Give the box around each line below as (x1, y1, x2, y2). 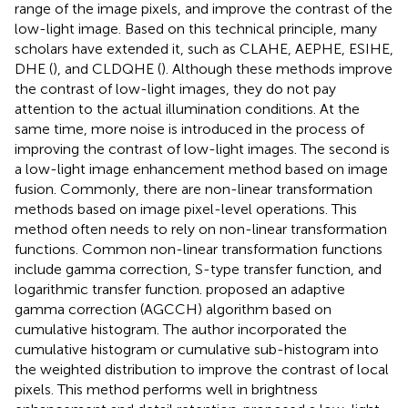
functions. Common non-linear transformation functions (15, 240, 382, 258)
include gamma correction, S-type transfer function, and (15, 260, 382, 278)
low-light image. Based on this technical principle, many (15, 19, 377, 37)
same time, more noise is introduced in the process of (15, 119, 364, 138)
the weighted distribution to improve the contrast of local (15, 360, 389, 378)
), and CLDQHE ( (53, 59, 161, 77)
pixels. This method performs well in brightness (15, 380, 318, 398)
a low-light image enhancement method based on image (15, 159, 388, 178)
